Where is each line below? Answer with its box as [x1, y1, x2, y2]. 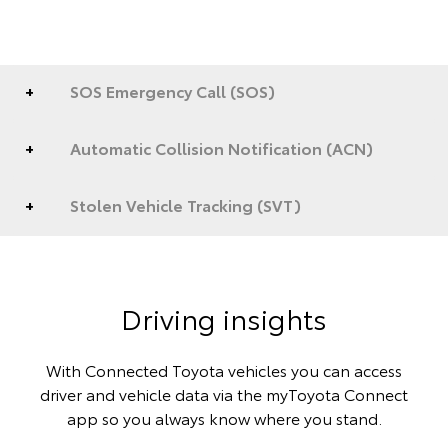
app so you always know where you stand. [66, 405, 382, 429]
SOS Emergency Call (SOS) [70, 78, 275, 102]
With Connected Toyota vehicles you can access [46, 357, 402, 381]
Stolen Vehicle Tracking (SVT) [70, 192, 301, 216]
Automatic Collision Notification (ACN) [70, 135, 373, 159]
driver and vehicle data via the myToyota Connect [40, 381, 408, 405]
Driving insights [121, 296, 327, 337]
